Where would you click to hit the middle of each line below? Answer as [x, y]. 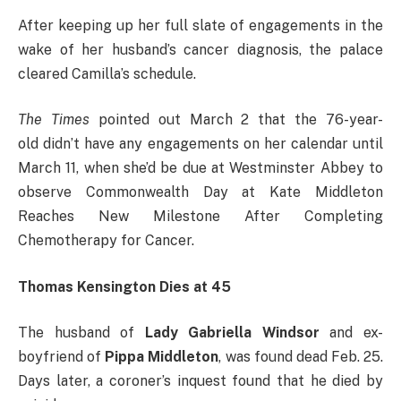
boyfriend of [62, 357]
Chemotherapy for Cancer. [106, 241]
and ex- [351, 333]
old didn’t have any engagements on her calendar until [200, 144]
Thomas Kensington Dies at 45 [124, 286]
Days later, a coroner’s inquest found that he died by [200, 381]
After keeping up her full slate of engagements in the [200, 25]
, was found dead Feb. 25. [301, 357]
